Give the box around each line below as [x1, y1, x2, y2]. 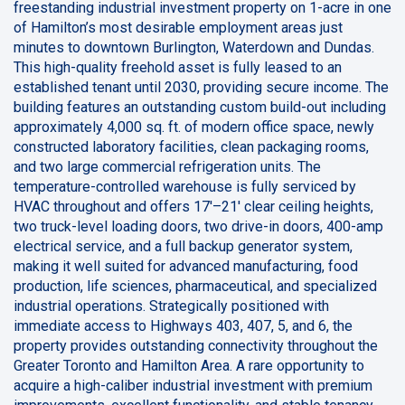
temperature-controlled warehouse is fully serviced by [14, 177, 356, 195]
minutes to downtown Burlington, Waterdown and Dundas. [14, 38, 374, 56]
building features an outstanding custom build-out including [14, 98, 386, 116]
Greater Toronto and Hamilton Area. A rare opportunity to [14, 356, 364, 374]
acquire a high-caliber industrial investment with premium [14, 376, 372, 394]
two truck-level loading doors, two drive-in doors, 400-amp [14, 217, 383, 235]
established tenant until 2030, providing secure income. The [14, 78, 389, 96]
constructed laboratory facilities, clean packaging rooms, [14, 137, 369, 155]
